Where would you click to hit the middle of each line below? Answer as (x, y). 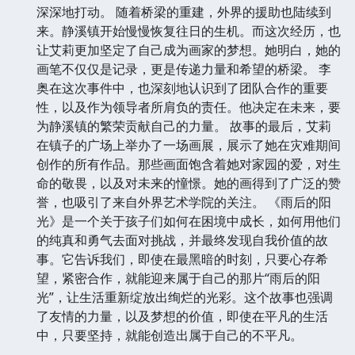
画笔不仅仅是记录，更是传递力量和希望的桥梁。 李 (184, 69)
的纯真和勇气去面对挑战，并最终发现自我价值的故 (182, 240)
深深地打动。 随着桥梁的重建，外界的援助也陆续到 (184, 12)
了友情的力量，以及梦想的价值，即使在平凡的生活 (182, 317)
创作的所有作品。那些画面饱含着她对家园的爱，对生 (189, 164)
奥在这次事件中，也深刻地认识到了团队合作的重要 (182, 88)
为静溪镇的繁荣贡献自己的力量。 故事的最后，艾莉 (184, 126)
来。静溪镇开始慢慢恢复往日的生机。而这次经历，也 (189, 31)
